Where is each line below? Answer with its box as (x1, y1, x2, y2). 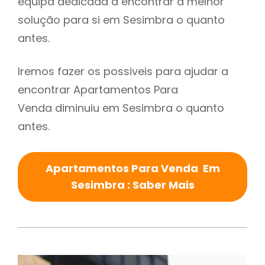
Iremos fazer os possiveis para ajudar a (18, 64, 228, 79)
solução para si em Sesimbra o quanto (18, 12, 225, 28)
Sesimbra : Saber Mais (70, 177, 195, 193)
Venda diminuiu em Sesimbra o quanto (18, 101, 224, 116)
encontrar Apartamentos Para (18, 82, 178, 98)
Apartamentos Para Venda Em (45, 161, 220, 176)
